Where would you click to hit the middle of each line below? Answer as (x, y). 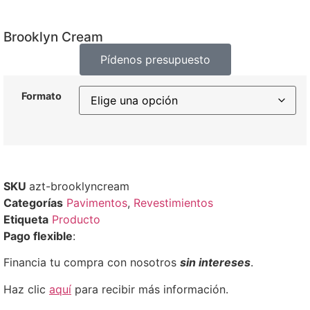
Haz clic (26, 289)
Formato (41, 96)
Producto (76, 219)
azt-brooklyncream (79, 186)
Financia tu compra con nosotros (92, 263)
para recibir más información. (152, 289)
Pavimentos (97, 202)
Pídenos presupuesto (155, 60)
